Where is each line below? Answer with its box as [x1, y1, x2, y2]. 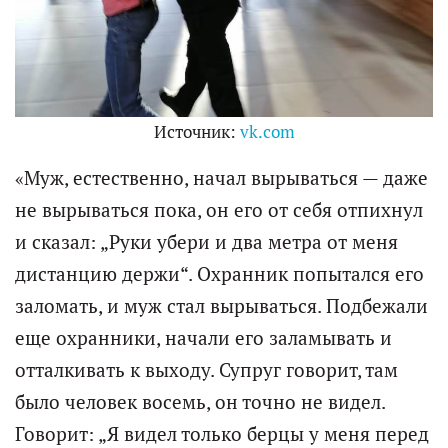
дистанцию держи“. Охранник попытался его [15, 262, 424, 287]
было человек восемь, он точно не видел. [15, 390, 385, 415]
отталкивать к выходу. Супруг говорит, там [15, 358, 398, 383]
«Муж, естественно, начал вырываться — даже [15, 166, 428, 191]
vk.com [239, 121, 295, 144]
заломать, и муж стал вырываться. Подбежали [15, 294, 428, 319]
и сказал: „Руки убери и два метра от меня [15, 230, 398, 255]
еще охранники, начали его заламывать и [15, 326, 392, 351]
